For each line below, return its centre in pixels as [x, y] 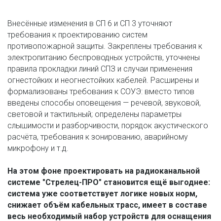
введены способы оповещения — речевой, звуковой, [104, 103]
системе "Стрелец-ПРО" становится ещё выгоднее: [109, 183]
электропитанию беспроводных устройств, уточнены [104, 58]
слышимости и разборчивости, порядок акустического [108, 126]
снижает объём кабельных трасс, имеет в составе [107, 205]
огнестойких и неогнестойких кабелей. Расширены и [103, 80]
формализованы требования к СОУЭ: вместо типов [101, 92]
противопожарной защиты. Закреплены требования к [105, 46]
